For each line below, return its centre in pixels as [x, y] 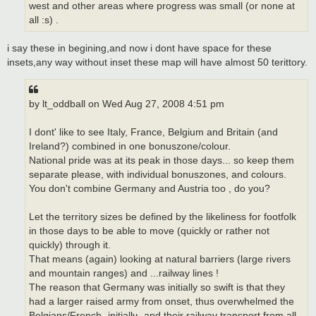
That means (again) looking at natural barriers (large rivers [160, 259]
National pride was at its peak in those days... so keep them [162, 160]
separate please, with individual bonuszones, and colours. [158, 174]
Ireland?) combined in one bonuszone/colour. [130, 146]
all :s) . [44, 20]
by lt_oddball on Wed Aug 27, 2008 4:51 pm [127, 104]
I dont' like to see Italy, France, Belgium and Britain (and [153, 132]
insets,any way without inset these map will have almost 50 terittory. [157, 62]
